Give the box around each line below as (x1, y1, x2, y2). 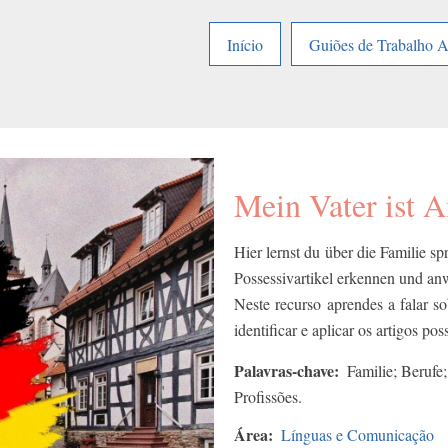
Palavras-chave (234, 359, 334, 383)
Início (227, 33, 263, 55)
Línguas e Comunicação (281, 424, 434, 446)
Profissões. (234, 386, 302, 408)
